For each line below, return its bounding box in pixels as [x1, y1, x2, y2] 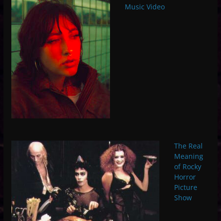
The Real [174, 141, 203, 150]
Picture [174, 182, 197, 192]
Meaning [174, 151, 203, 161]
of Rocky [174, 161, 201, 171]
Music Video [124, 1, 165, 11]
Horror [174, 172, 196, 182]
